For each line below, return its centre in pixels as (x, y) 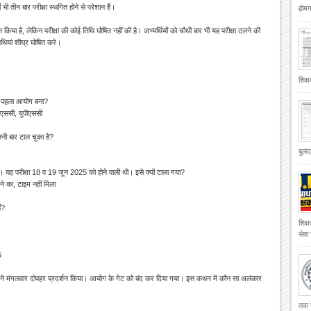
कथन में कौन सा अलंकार (229, 279)
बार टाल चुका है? (31, 137)
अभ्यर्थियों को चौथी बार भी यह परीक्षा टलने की (202, 31)
